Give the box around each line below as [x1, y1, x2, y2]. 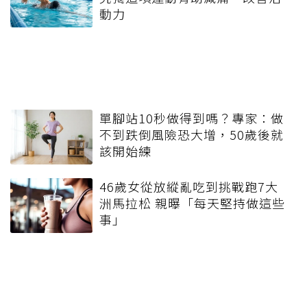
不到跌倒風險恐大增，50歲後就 [99, 125, 284, 144]
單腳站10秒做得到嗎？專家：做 [99, 109, 284, 127]
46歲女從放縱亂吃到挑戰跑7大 [99, 177, 278, 196]
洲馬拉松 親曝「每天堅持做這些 [99, 194, 285, 212]
